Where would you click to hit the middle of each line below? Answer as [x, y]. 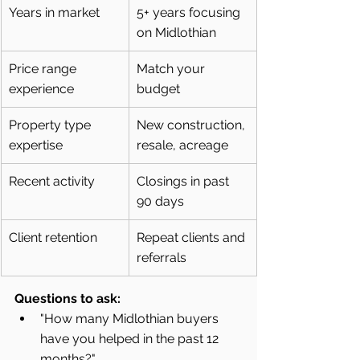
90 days [160, 202]
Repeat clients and [192, 238]
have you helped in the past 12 [131, 339]
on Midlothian [176, 33]
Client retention [53, 238]
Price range [44, 69]
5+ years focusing [190, 13]
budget [158, 89]
